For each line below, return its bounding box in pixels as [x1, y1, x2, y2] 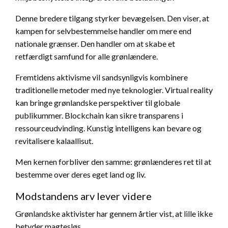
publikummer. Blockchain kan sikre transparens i [15, 110, 183, 121]
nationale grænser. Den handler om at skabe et [15, 39, 175, 49]
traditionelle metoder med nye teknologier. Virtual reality [15, 85, 213, 95]
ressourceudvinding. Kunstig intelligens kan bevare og [15, 123, 202, 133]
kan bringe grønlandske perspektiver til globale [15, 98, 180, 108]
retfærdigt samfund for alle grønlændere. [15, 51, 158, 62]
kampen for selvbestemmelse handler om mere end [15, 26, 191, 36]
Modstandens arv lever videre [15, 190, 152, 203]
